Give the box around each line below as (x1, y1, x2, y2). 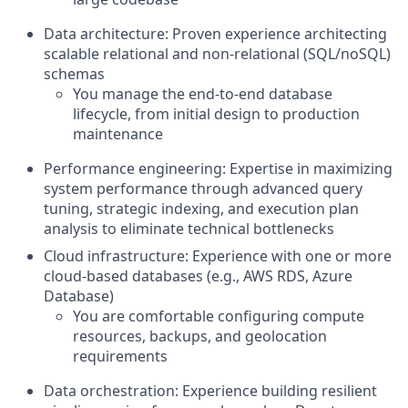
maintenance (73, 123, 163, 144)
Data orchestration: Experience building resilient (44, 380, 377, 401)
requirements (73, 345, 168, 366)
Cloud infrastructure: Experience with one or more (44, 245, 392, 266)
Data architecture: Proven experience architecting (44, 23, 387, 44)
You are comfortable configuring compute (73, 305, 364, 326)
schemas (44, 63, 105, 84)
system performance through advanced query (44, 178, 362, 199)
